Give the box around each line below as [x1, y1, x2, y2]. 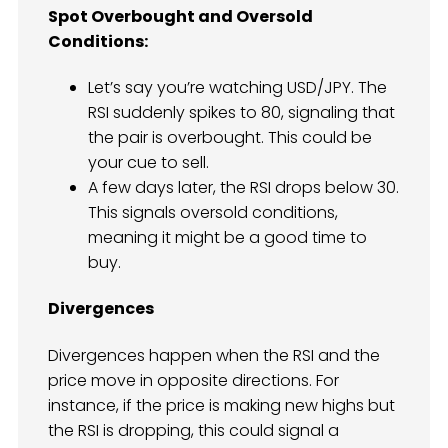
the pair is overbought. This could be [88, 126, 372, 150]
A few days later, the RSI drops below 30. [88, 176, 399, 200]
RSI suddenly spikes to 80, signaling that [88, 101, 395, 125]
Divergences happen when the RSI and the [48, 343, 380, 367]
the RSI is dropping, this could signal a [48, 418, 339, 442]
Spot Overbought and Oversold [48, 4, 313, 28]
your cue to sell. [88, 151, 209, 175]
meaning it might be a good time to [88, 226, 367, 250]
